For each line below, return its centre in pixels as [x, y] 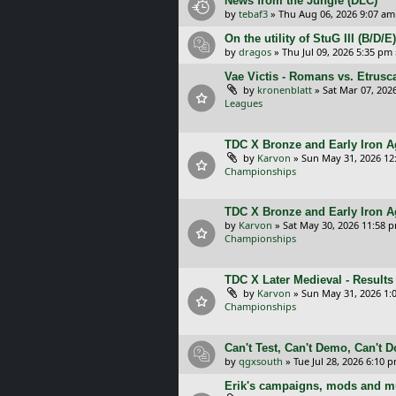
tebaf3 [253, 14]
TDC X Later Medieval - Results [309, 280]
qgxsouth [261, 361]
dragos [255, 52]
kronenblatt [285, 90]
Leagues [244, 103]
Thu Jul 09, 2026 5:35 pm [337, 52]
